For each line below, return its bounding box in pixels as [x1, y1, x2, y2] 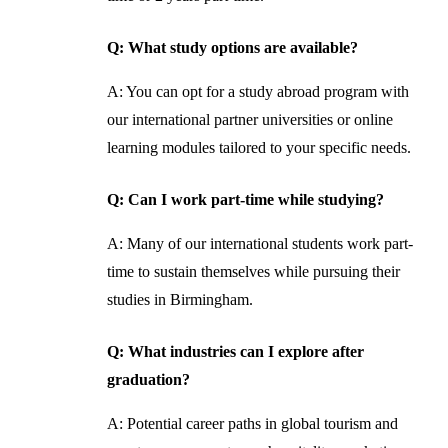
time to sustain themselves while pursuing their [106, 262, 400, 280]
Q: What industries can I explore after [106, 342, 364, 360]
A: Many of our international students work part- [106, 234, 413, 252]
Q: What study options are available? [106, 38, 358, 56]
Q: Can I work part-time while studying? [106, 190, 384, 208]
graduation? [106, 370, 190, 388]
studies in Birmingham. [106, 290, 253, 308]
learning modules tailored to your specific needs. [106, 138, 411, 156]
